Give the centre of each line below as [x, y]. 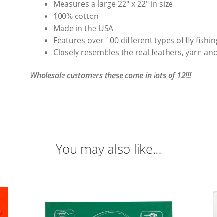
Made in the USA [84, 28]
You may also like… [108, 149]
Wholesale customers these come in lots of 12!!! [111, 75]
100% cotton [77, 16]
